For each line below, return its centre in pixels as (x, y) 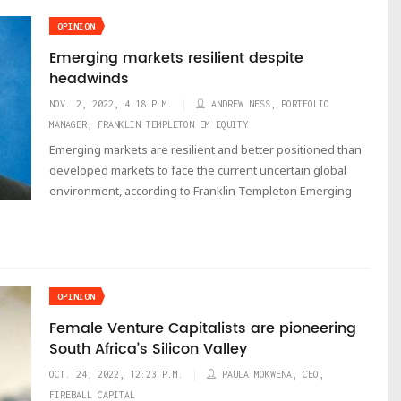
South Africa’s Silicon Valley (148, 349)
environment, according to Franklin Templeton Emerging (200, 191)
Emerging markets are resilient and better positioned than (205, 149)
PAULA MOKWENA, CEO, (273, 374)
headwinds (89, 79)
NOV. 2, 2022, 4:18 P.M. (111, 104)
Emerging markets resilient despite (176, 58)
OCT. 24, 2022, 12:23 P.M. (116, 374)
